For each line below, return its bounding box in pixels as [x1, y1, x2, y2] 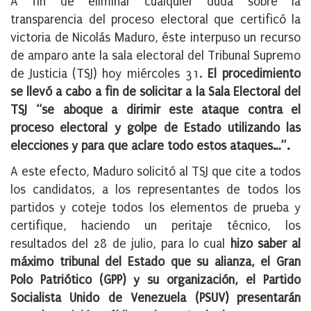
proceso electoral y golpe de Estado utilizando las [10, 121, 301, 136]
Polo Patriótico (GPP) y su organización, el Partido [10, 273, 301, 288]
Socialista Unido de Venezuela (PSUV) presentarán [10, 291, 301, 306]
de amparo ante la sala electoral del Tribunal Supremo [10, 49, 301, 64]
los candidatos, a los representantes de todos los [10, 183, 301, 198]
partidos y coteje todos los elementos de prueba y [10, 201, 301, 216]
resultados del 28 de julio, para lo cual [10, 237, 230, 252]
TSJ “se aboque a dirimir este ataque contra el [10, 103, 301, 118]
